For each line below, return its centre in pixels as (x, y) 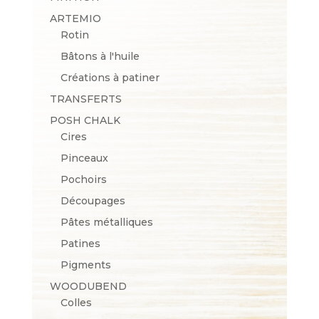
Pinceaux (84, 158)
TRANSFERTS (85, 99)
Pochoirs (83, 180)
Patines (80, 244)
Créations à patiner (110, 78)
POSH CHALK (85, 121)
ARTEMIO (75, 19)
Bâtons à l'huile (100, 57)
